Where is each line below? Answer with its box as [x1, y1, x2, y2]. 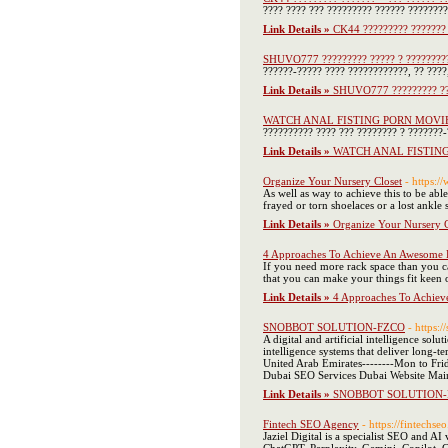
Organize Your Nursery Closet [263, 175, 402, 187]
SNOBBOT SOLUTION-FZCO [263, 321, 405, 333]
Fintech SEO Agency [263, 418, 359, 430]
